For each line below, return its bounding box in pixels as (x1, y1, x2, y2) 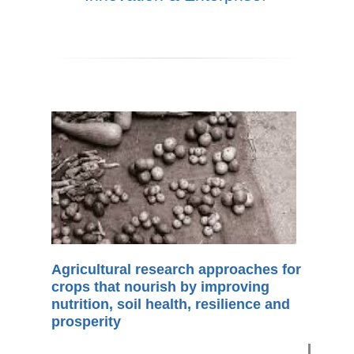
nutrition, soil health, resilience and (51, 296, 290, 313)
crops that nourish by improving (51, 279, 269, 296)
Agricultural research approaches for (51, 262, 301, 278)
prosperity (51, 314, 121, 330)
